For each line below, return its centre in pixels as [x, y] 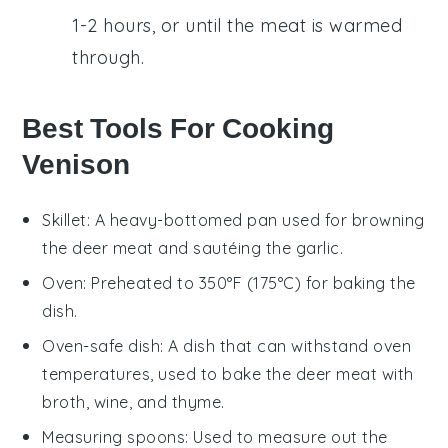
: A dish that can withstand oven [286, 345]
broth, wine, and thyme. [133, 401]
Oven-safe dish [101, 345]
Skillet [64, 219]
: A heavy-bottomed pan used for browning [255, 219]
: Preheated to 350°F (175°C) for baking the [249, 282]
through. [108, 57]
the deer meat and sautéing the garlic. [193, 247]
